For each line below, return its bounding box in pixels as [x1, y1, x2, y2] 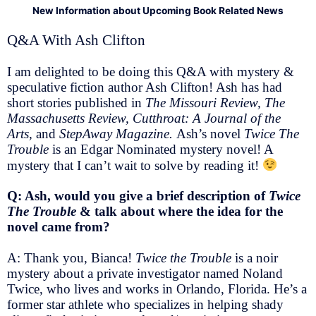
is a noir [231, 250, 278, 266]
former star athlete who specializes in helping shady [7, 297, 284, 312]
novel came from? [7, 219, 110, 235]
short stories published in [7, 95, 145, 110]
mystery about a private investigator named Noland [7, 266, 283, 281]
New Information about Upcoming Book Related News [32, 4, 284, 16]
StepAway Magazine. [56, 126, 176, 141]
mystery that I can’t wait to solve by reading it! [7, 157, 262, 173]
